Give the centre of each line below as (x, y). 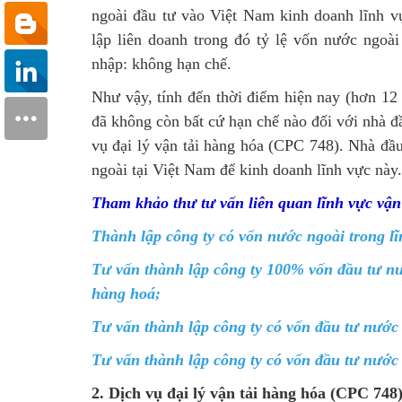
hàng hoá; (126, 294)
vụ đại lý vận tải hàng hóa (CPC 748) (215, 146)
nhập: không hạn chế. (162, 64)
